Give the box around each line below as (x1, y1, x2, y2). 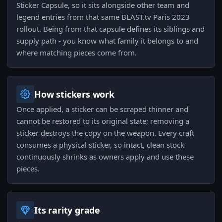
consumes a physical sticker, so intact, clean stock (16, 140, 184, 150)
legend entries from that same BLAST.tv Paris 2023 (16, 12, 190, 22)
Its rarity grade (34, 204, 101, 217)
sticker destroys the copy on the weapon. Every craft (16, 128, 194, 138)
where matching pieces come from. (16, 48, 137, 58)
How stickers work (34, 88, 114, 101)
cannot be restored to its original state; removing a (16, 116, 189, 126)
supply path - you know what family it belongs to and (16, 36, 198, 46)
